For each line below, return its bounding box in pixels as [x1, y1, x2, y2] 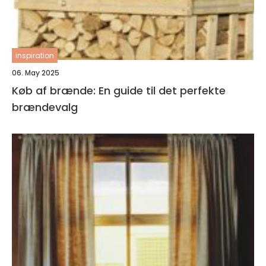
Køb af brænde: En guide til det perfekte [12, 83, 226, 98]
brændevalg [12, 100, 78, 115]
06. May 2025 [12, 68, 59, 78]
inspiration [15, 50, 54, 61]
